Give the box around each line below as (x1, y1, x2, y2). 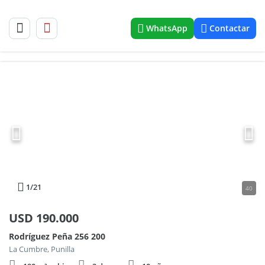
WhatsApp (146, 22, 188, 34)
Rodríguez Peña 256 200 (9, 231, 105, 242)
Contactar (209, 22, 250, 34)
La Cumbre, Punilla (9, 244, 75, 254)
